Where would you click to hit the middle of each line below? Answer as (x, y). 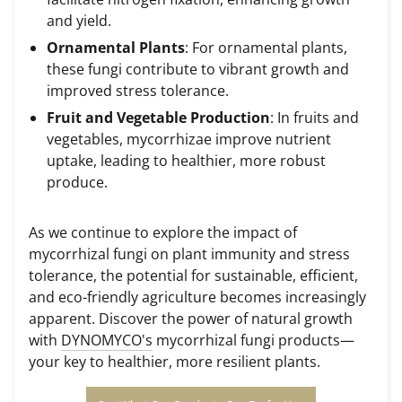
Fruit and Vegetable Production (158, 118)
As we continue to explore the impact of (163, 233)
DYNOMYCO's (107, 341)
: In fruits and (315, 118)
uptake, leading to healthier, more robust (186, 161)
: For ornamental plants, (266, 48)
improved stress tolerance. (138, 91)
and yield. (79, 20)
